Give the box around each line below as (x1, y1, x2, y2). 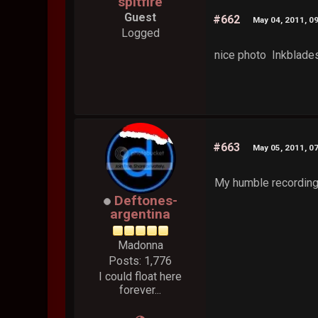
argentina (110, 206, 171, 223)
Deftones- (114, 192, 177, 209)
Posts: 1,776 (109, 254, 172, 268)
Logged (121, 26, 160, 40)
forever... (119, 283, 162, 297)
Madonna (117, 238, 163, 253)
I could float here (99, 270, 182, 284)
